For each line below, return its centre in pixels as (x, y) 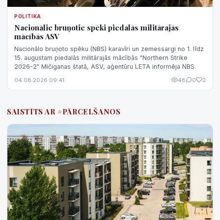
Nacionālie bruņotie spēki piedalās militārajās (96, 27)
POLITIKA (28, 16)
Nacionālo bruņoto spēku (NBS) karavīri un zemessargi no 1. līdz (109, 49)
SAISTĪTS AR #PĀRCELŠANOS (64, 111)
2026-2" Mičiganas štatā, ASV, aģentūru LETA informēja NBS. (105, 66)
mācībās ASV (37, 36)
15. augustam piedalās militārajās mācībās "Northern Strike (101, 57)
